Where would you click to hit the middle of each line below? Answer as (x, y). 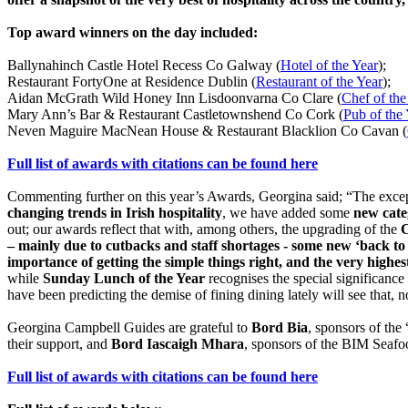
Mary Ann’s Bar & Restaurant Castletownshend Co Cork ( (175, 114)
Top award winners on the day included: (133, 32)
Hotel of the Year (329, 65)
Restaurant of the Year (319, 81)
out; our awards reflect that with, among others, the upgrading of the (204, 229)
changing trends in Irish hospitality (115, 212)
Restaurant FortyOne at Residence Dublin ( (132, 81)
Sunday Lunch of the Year (124, 278)
